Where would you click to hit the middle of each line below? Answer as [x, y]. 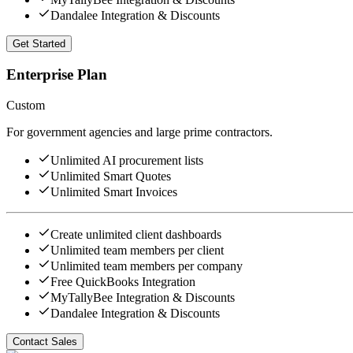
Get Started [39, 43]
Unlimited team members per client [137, 251]
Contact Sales [45, 342]
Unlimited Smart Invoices [114, 192]
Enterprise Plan [57, 75]
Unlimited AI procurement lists [127, 161]
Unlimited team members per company [147, 266]
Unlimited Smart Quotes [111, 176]
